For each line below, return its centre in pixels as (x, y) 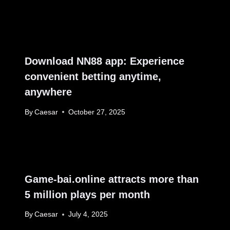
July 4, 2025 (88, 215)
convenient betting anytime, (93, 76)
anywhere (48, 92)
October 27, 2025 (97, 112)
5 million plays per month (87, 194)
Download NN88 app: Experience (104, 61)
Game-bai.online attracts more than (112, 179)
